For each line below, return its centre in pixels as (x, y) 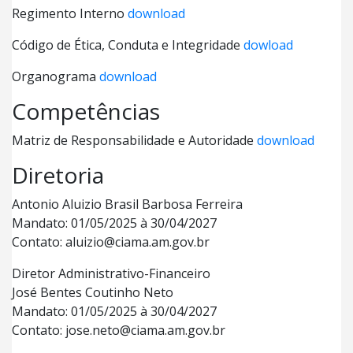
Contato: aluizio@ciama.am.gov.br (111, 242)
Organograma (56, 76)
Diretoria (58, 175)
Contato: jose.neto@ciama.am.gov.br (119, 330)
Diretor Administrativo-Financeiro (111, 273)
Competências (86, 111)
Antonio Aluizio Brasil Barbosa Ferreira (127, 204)
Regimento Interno (70, 13)
